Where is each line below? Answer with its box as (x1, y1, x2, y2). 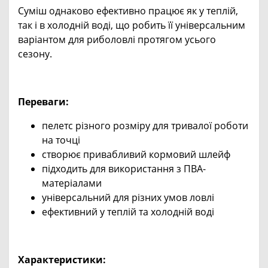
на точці (42, 133, 80, 147)
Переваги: (18, 95, 69, 108)
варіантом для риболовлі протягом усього (18, 32, 216, 46)
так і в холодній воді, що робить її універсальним (18, 18, 245, 32)
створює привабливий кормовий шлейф (42, 147, 230, 161)
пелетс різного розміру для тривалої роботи (42, 118, 248, 132)
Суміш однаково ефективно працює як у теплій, (18, 4, 238, 17)
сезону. (18, 47, 52, 60)
